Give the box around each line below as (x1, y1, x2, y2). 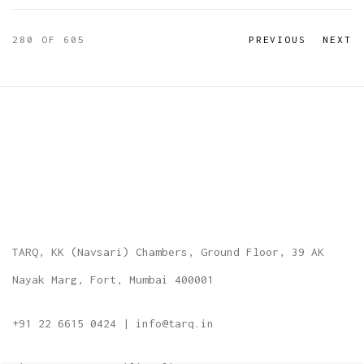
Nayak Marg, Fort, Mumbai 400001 (12, 273, 214, 287)
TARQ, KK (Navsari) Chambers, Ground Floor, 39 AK (12, 245, 324, 259)
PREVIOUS (248, 33, 307, 46)
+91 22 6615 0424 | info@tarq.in (12, 317, 214, 331)
